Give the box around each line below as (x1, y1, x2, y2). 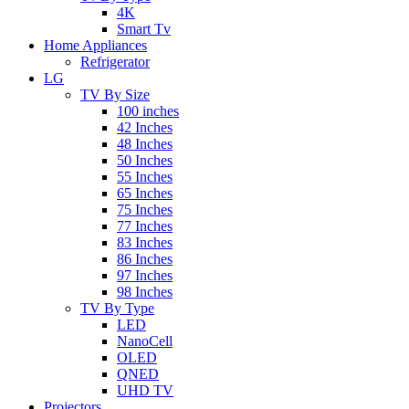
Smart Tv (117, 21, 171, 37)
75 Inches (117, 202, 173, 217)
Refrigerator (80, 54, 150, 69)
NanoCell (117, 333, 173, 349)
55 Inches (117, 169, 173, 184)
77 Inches (117, 218, 173, 234)
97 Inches (117, 267, 173, 283)
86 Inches (117, 251, 173, 267)
